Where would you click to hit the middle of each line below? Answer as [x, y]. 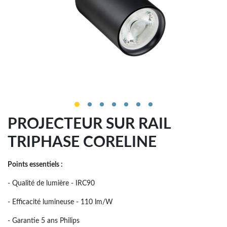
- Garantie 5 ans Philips [44, 221]
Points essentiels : [35, 165]
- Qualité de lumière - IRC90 [51, 183]
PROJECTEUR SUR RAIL [89, 124]
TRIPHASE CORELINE [82, 142]
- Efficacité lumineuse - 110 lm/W [60, 202]
